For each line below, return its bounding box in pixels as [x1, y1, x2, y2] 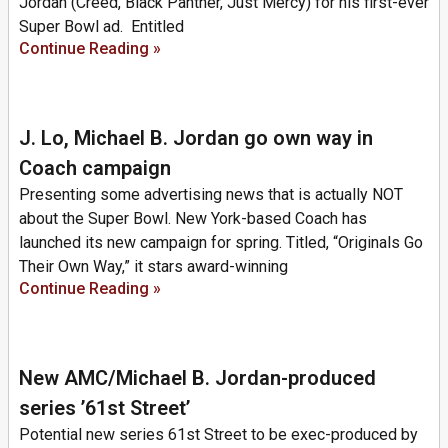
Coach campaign [19, 155, 171, 180]
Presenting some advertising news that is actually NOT [19, 184, 403, 204]
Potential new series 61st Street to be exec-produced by [19, 424, 418, 444]
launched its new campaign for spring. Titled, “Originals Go [19, 232, 423, 252]
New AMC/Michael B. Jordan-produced [19, 365, 376, 390]
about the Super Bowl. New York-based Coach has [19, 208, 367, 228]
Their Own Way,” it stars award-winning [19, 256, 288, 276]
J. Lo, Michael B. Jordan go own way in [19, 125, 373, 150]
